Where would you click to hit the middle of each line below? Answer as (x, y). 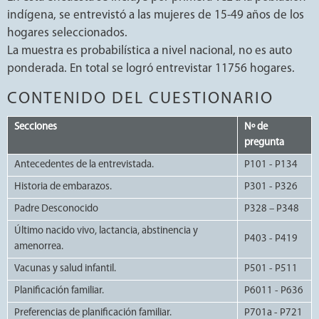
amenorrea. (39, 246)
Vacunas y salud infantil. (65, 268)
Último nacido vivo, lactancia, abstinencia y (106, 231)
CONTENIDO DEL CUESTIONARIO (140, 99)
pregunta (264, 142)
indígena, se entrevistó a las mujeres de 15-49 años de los (156, 15)
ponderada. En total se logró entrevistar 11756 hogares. (151, 68)
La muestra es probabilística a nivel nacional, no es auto (150, 51)
